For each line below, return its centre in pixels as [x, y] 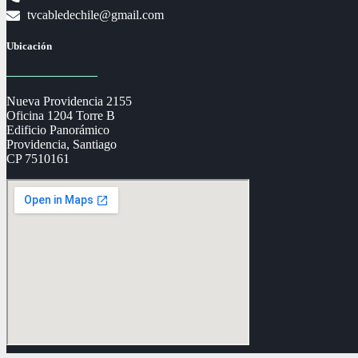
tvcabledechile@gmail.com [96, 15]
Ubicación [29, 46]
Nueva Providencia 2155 [69, 101]
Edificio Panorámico [58, 129]
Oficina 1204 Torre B [62, 115]
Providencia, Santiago [62, 144]
